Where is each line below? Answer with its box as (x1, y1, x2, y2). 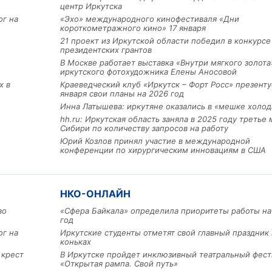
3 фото (186, 222, 208, 231)
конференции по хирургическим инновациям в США (60, 145, 266, 155)
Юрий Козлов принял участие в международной (60, 136, 250, 146)
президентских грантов (60, 45, 152, 55)
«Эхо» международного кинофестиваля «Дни (60, 14, 239, 24)
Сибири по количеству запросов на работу (60, 123, 228, 134)
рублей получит (172, 157, 235, 168)
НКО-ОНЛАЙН (60, 188, 131, 200)
